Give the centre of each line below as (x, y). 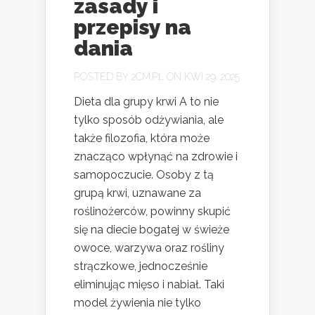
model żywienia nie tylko (137, 303)
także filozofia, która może (142, 138)
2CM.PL (148, 77)
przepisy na (133, 27)
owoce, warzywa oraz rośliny (149, 248)
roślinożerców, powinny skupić (152, 211)
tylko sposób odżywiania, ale (149, 120)
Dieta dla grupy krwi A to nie (146, 102)
